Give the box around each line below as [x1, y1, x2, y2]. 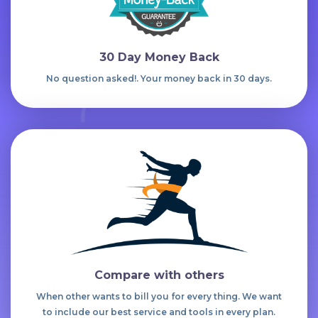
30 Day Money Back [99, 50, 219, 65]
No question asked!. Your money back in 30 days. [46, 73, 272, 84]
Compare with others [94, 268, 224, 283]
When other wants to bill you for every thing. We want [36, 291, 282, 302]
